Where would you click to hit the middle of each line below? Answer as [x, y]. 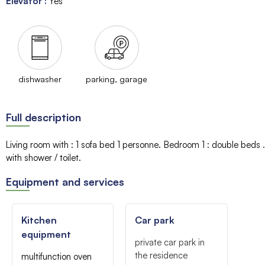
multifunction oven [56, 256]
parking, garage [117, 79]
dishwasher [40, 79]
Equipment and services [65, 181]
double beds [236, 144]
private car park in [170, 242]
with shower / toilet [42, 157]
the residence [161, 255]
